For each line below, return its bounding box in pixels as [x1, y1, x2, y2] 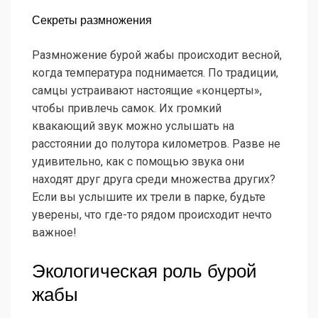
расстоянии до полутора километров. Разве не [32, 137, 280, 151]
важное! [32, 226, 77, 240]
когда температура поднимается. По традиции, [32, 66, 278, 80]
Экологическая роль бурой [32, 261, 257, 283]
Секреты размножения [32, 14, 152, 27]
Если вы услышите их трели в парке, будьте [32, 190, 265, 204]
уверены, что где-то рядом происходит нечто [32, 208, 272, 222]
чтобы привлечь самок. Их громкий [32, 102, 221, 116]
